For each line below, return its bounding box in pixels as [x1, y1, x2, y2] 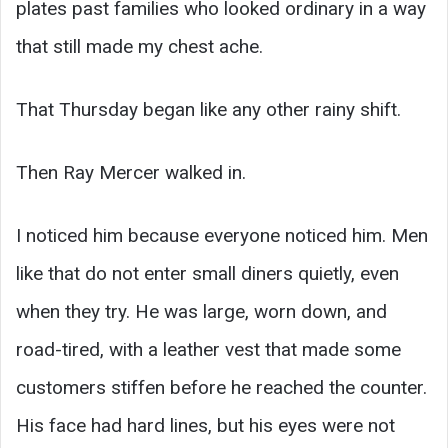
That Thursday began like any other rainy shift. [16, 98, 401, 122]
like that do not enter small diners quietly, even [16, 262, 399, 286]
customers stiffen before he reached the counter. [16, 376, 427, 400]
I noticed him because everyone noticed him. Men [16, 224, 428, 248]
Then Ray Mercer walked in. [16, 161, 246, 185]
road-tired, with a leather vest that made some [16, 338, 401, 362]
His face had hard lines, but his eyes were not [16, 414, 395, 438]
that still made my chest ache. [16, 35, 263, 59]
